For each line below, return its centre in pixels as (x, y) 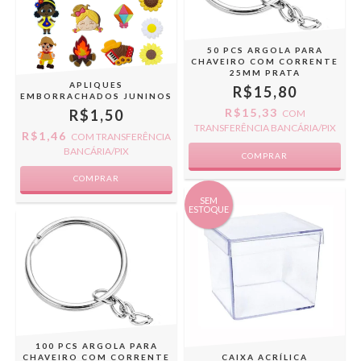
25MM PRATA (265, 73)
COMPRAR (96, 178)
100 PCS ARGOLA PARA (96, 346)
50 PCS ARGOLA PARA (265, 50)
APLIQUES (96, 85)
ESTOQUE (209, 209)
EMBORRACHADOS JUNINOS (96, 96)
